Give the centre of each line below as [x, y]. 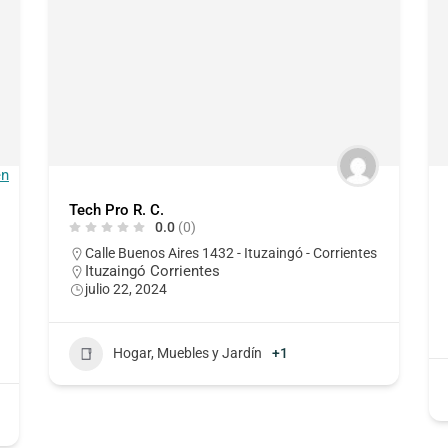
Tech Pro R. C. [116, 209]
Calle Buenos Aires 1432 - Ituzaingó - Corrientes [230, 252]
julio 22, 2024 [125, 288]
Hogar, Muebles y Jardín [187, 353]
